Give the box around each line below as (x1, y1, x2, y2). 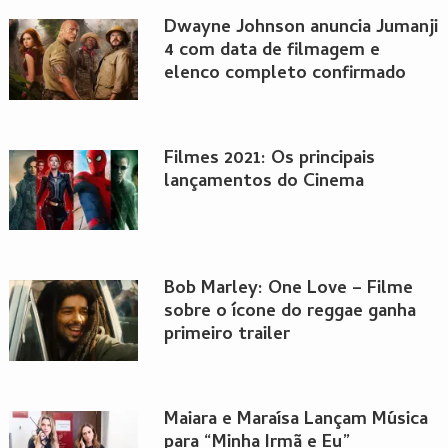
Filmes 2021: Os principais (163, 144, 375, 174)
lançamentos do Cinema (163, 167, 364, 197)
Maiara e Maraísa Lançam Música (163, 405, 428, 435)
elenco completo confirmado (163, 60, 406, 90)
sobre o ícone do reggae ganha (163, 298, 416, 328)
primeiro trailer (163, 321, 290, 351)
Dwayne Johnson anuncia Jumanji (163, 14, 438, 44)
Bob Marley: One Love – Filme (163, 275, 413, 305)
